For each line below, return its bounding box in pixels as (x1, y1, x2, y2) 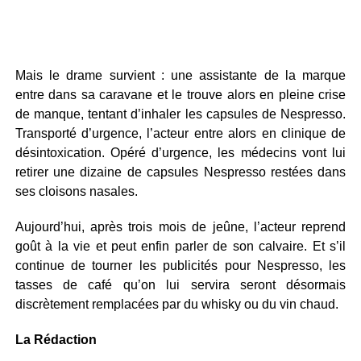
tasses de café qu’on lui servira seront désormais (15, 278, 346, 292)
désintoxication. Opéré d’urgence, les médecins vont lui (15, 146, 346, 160)
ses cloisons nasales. (15, 185, 138, 198)
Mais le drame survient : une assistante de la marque (15, 68, 346, 82)
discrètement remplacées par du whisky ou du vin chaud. (15, 297, 338, 311)
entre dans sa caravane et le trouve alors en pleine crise (15, 88, 346, 102)
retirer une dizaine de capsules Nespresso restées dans (15, 165, 346, 179)
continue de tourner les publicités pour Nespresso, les (15, 259, 346, 272)
